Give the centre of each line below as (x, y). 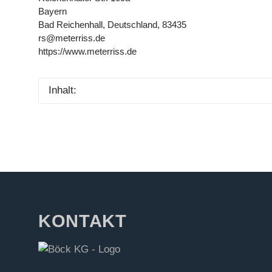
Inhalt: (63, 90)
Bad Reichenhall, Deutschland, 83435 (112, 25)
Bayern (53, 11)
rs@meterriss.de (72, 38)
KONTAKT (83, 221)
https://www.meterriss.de (87, 51)
